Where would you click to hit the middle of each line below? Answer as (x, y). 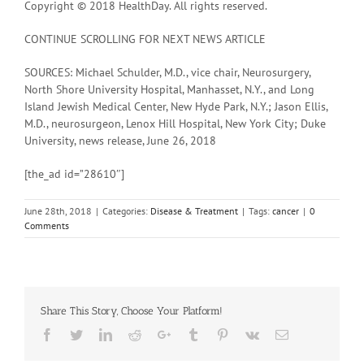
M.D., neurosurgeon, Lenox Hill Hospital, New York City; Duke (175, 123)
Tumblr (218, 334)
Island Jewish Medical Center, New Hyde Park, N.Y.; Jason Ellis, (176, 106)
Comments (47, 225)
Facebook (78, 334)
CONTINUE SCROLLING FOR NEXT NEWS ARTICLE (145, 39)
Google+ (193, 334)
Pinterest (250, 334)
